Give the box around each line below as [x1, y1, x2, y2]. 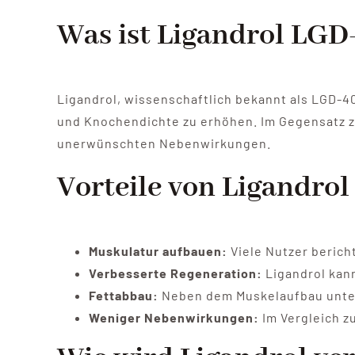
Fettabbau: [88, 288, 158, 303]
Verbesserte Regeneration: [88, 265, 262, 281]
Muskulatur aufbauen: [88, 243, 227, 259]
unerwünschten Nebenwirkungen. [56, 136, 271, 151]
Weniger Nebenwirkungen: [88, 310, 259, 326]
